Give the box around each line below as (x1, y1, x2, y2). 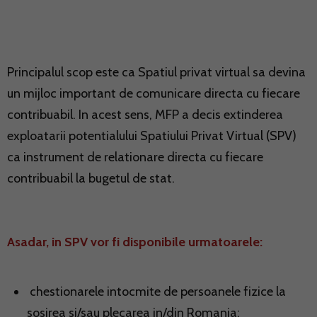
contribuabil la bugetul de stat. (7, 171, 175, 187)
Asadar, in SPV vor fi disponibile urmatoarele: (7, 234, 263, 250)
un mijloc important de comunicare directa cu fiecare (7, 86, 300, 102)
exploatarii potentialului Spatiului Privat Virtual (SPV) (7, 128, 296, 144)
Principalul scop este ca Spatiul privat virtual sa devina (7, 64, 306, 81)
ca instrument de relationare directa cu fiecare (7, 149, 263, 166)
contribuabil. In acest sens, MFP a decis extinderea (7, 107, 283, 123)
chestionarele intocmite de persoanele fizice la (27, 284, 286, 300)
